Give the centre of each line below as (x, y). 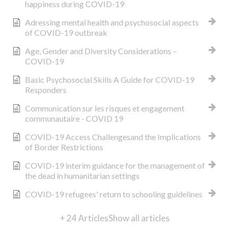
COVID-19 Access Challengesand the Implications (113, 137)
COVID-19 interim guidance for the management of (115, 166)
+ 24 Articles (84, 218)
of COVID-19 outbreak (66, 33)
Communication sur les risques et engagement (105, 108)
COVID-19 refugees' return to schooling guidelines (114, 194)
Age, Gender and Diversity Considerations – (101, 51)
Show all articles (139, 218)
